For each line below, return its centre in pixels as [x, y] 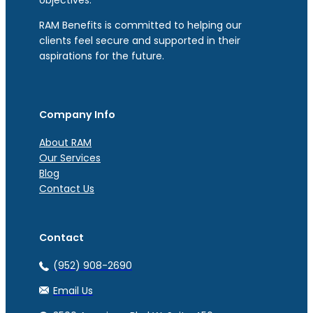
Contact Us [67, 188]
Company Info [77, 114]
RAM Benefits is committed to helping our [140, 25]
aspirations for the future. [102, 56]
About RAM [65, 142]
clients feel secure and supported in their [140, 40]
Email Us [73, 290]
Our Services [70, 158]
